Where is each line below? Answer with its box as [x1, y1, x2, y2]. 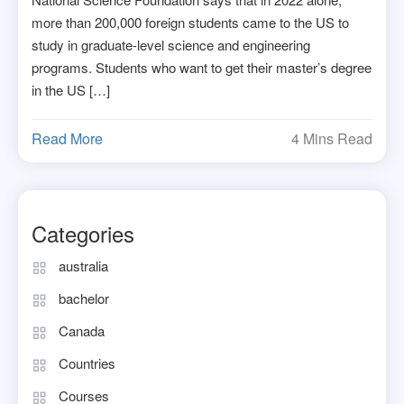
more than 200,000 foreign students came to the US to [32, 12, 350, 32]
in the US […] [32, 79, 111, 99]
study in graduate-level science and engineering [32, 34, 311, 54]
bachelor [59, 288, 109, 308]
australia [59, 255, 108, 275]
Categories [32, 216, 134, 249]
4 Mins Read [290, 127, 372, 149]
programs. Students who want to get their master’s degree [32, 57, 372, 77]
